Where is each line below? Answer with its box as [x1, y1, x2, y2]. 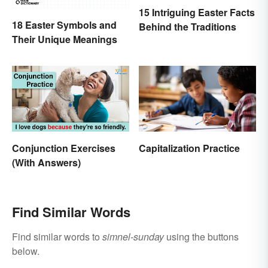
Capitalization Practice [139, 141, 240, 156]
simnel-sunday [102, 230, 164, 244]
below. [12, 244, 39, 258]
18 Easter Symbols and [12, 17, 117, 32]
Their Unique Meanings [12, 32, 117, 46]
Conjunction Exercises [12, 141, 115, 156]
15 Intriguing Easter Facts [139, 5, 255, 20]
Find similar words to [12, 230, 102, 244]
